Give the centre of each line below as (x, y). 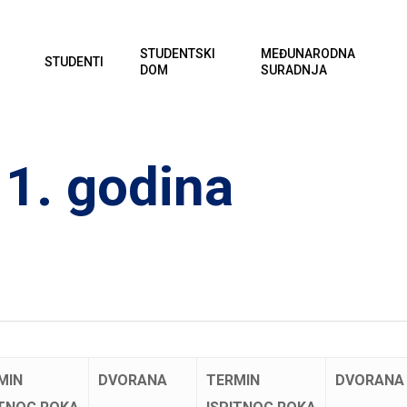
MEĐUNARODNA (308, 54)
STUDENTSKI (178, 54)
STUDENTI (74, 62)
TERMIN (233, 380)
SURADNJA (293, 70)
